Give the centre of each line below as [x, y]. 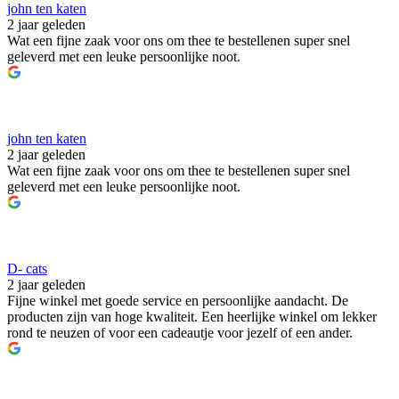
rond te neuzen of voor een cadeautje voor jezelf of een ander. [180, 333]
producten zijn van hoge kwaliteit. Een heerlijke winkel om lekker [192, 317]
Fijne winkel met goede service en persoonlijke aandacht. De [178, 301]
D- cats [27, 269]
